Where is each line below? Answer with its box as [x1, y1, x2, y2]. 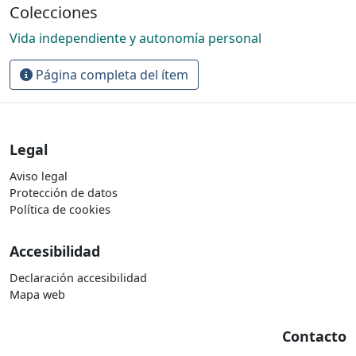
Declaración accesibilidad [10, 270, 147, 285]
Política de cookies [10, 202, 110, 217]
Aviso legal [10, 168, 68, 184]
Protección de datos [10, 185, 118, 200]
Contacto [282, 327, 346, 346]
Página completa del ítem [33, 65, 188, 83]
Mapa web [10, 287, 65, 302]
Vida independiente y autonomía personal [10, 29, 261, 47]
